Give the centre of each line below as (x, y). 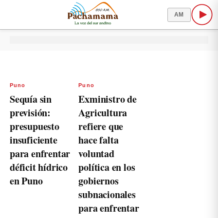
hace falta (99, 140)
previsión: (30, 113)
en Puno (26, 181)
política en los (107, 167)
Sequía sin (31, 99)
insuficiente (34, 140)
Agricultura (103, 113)
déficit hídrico (39, 167)
